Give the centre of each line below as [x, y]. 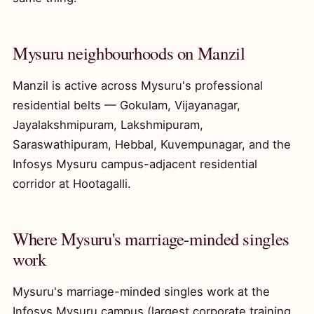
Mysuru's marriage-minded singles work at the [141, 292]
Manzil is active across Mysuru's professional [138, 86]
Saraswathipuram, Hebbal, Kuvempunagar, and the [152, 144]
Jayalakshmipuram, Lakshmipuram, [108, 125]
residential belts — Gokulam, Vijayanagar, [127, 105]
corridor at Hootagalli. [72, 184]
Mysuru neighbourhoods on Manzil [129, 53]
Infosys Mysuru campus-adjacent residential [135, 164]
